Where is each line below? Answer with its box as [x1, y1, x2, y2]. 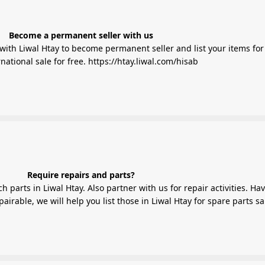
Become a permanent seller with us [8, 29, 153, 41]
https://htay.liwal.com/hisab [88, 55, 198, 67]
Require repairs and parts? [27, 169, 135, 180]
